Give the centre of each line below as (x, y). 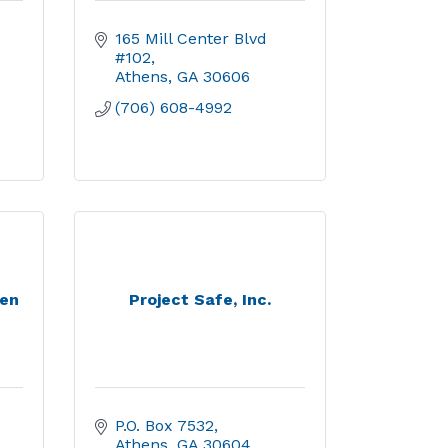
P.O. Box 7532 (164, 425)
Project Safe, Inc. (199, 299)
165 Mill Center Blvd (190, 38)
